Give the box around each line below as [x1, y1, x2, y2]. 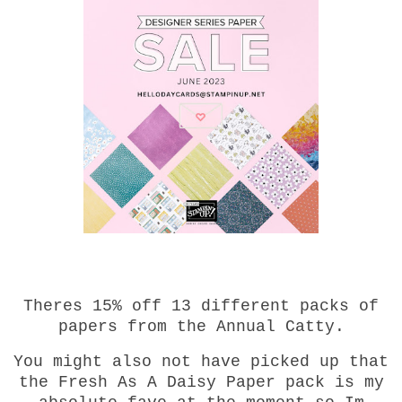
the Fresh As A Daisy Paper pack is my [18, 372, 384, 391]
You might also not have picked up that [13, 352, 389, 371]
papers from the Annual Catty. [57, 318, 345, 336]
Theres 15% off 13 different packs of [23, 297, 379, 315]
